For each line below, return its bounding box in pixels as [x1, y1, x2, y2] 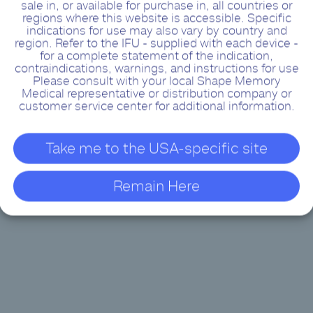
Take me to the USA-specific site [45, 139, 268, 157]
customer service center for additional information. [18, 99, 295, 113]
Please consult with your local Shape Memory [32, 73, 281, 88]
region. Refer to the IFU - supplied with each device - [15, 36, 298, 50]
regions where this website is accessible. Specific [22, 10, 291, 25]
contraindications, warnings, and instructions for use [14, 61, 299, 75]
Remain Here [113, 177, 200, 195]
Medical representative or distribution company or [21, 86, 292, 101]
